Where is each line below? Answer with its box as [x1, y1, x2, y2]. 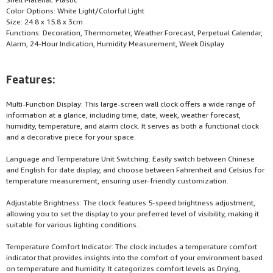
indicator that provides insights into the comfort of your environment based [6, 252, 263, 262]
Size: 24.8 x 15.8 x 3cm [6, 16, 83, 26]
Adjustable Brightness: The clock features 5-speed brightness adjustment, [6, 197, 255, 207]
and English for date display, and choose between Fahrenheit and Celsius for [6, 165, 264, 174]
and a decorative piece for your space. [6, 132, 136, 141]
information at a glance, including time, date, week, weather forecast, [6, 110, 241, 119]
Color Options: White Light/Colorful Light [6, 5, 144, 15]
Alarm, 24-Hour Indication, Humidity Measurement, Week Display [6, 38, 224, 48]
